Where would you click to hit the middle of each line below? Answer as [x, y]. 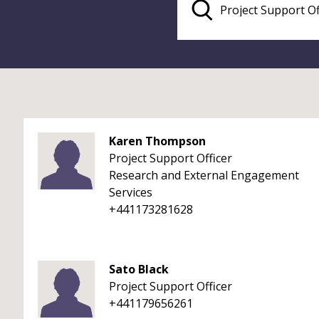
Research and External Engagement [204, 175]
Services [131, 192]
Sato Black [139, 269]
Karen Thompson [157, 141]
